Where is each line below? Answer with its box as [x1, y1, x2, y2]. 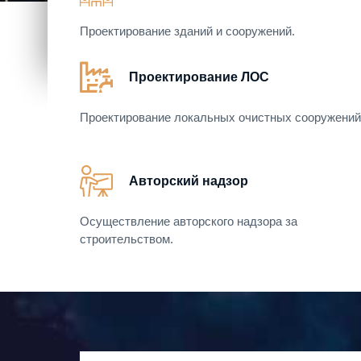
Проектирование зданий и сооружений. [80, 24, 295, 39]
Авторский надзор [129, 174, 248, 189]
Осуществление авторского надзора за [80, 214, 297, 229]
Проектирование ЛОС [129, 70, 269, 85]
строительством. [80, 232, 173, 247]
